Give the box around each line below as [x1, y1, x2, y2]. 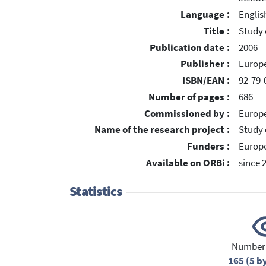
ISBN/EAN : [182, 74, 230, 87]
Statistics [69, 183, 122, 200]
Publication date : [150, 41, 230, 54]
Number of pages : [148, 90, 230, 103]
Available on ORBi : [146, 156, 230, 169]
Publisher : [180, 58, 230, 71]
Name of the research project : [94, 123, 230, 137]
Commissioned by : [144, 107, 230, 120]
